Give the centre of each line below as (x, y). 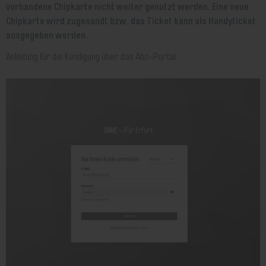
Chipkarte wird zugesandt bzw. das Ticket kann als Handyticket (131, 21)
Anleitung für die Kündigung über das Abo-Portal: (92, 57)
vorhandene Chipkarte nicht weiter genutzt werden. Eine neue (128, 7)
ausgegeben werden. (47, 35)
